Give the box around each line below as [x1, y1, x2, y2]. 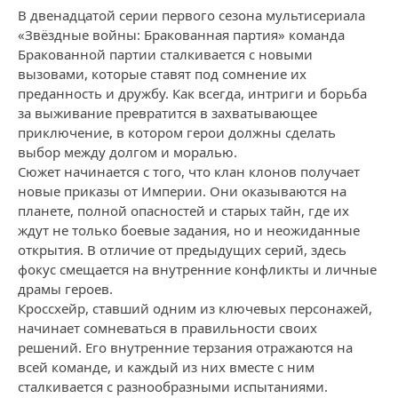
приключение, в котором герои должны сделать [18, 123, 336, 141]
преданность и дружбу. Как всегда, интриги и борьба [18, 84, 367, 102]
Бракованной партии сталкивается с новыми [18, 45, 313, 63]
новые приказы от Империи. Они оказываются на [18, 182, 346, 200]
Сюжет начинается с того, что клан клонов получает [18, 163, 360, 180]
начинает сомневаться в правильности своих [18, 319, 317, 337]
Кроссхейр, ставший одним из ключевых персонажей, [18, 299, 372, 317]
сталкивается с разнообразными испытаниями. [18, 378, 328, 395]
